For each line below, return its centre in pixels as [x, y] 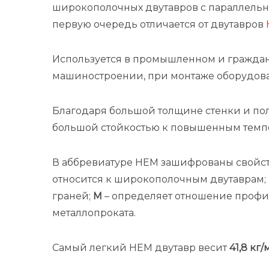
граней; [73, 196]
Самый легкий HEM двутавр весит [141, 248]
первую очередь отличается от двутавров [159, 24]
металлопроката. [94, 213]
